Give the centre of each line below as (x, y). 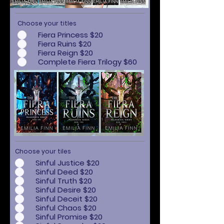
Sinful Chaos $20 (66, 208)
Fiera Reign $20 (65, 53)
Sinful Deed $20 (64, 172)
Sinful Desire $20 (66, 190)
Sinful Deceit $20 (66, 199)
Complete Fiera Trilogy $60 (87, 62)
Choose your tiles (43, 151)
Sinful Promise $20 (69, 217)
